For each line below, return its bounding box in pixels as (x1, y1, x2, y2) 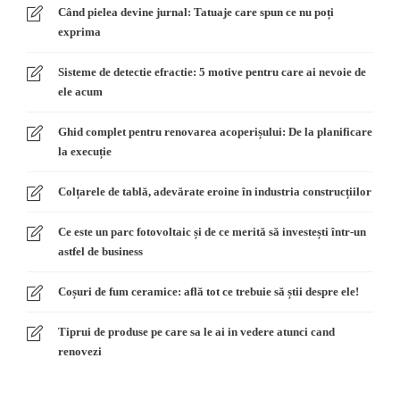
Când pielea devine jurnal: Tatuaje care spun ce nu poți (58, 5, 334, 20)
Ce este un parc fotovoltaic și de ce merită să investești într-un (58, 225, 366, 239)
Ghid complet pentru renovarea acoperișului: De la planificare (58, 125, 372, 139)
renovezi (58, 345, 102, 359)
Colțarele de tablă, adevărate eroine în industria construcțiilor (58, 185, 371, 199)
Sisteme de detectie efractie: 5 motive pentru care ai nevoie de (58, 65, 366, 79)
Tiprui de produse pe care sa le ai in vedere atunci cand (58, 325, 335, 339)
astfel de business (58, 245, 143, 259)
